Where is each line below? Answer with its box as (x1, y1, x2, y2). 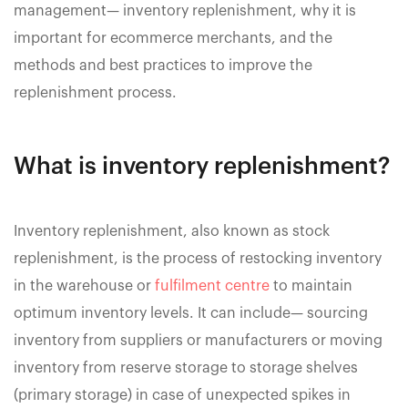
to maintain (270, 279, 352, 294)
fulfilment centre (155, 279, 270, 294)
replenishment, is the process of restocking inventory (14, 251, 382, 267)
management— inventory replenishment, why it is (14, 4, 356, 19)
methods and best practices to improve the (14, 58, 312, 74)
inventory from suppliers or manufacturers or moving (14, 333, 382, 349)
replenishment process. (14, 86, 177, 101)
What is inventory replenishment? (14, 155, 390, 179)
